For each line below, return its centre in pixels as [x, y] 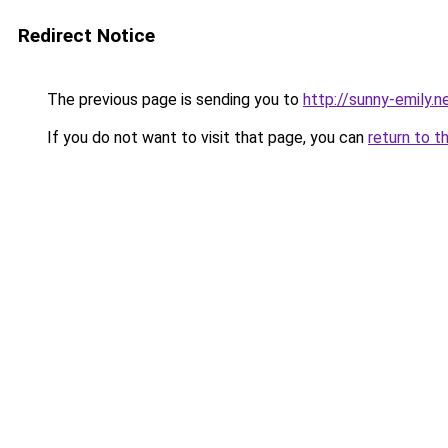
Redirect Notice [86, 35]
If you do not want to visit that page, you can [205, 137]
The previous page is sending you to [173, 99]
